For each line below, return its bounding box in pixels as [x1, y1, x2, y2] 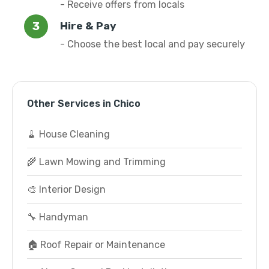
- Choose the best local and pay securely [60, 38, 245, 50]
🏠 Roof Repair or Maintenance [27, 239, 165, 250]
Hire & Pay [60, 20, 116, 32]
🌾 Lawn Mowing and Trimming [27, 156, 166, 168]
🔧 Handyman [27, 211, 88, 223]
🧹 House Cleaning [27, 128, 110, 140]
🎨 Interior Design [27, 184, 106, 195]
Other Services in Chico [27, 98, 141, 109]
